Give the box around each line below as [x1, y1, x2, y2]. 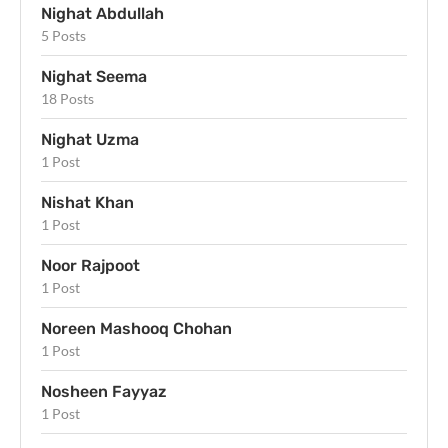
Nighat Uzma [41, 129, 139, 149]
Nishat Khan [41, 192, 134, 212]
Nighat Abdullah [41, 3, 164, 23]
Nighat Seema [41, 66, 147, 86]
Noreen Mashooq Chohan [41, 318, 232, 338]
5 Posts [41, 26, 86, 44]
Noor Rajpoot [41, 255, 140, 275]
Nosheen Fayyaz [41, 381, 167, 401]
